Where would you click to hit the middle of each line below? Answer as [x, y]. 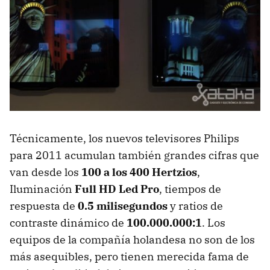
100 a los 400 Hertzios [139, 172]
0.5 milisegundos [123, 206]
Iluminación [42, 189]
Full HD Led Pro [117, 189]
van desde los [46, 172]
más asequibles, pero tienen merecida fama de [129, 257]
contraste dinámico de [68, 223]
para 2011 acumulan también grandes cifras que [134, 155]
